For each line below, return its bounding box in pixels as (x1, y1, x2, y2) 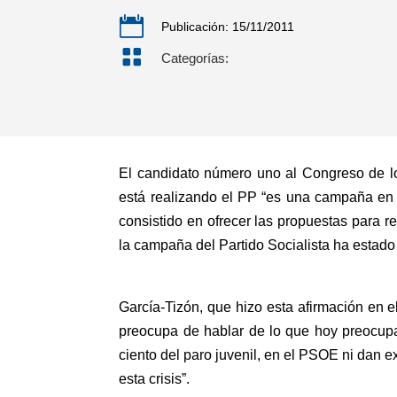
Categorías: (160, 50, 229, 66)
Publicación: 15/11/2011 (160, 19, 294, 34)
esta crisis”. (119, 371, 191, 387)
